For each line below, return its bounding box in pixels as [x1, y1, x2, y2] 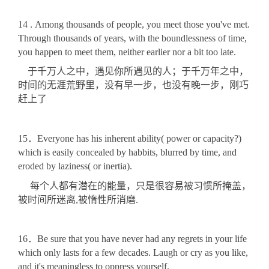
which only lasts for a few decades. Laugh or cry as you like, [18, 247, 248, 258]
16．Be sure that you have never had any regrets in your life [18, 234, 247, 244]
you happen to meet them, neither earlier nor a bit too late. [18, 46, 236, 57]
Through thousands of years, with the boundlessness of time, [18, 32, 247, 43]
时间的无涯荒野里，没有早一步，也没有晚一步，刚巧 [18, 80, 249, 91]
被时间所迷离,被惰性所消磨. [18, 194, 138, 205]
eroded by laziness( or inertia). [18, 160, 132, 171]
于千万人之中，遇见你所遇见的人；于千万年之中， [18, 66, 249, 77]
